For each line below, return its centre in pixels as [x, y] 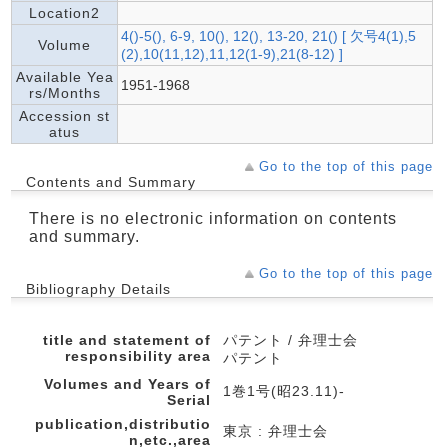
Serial [189, 399]
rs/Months [64, 92]
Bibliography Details [98, 288]
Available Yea [64, 76]
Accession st [64, 115]
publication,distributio [123, 423]
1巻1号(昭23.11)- [284, 390]
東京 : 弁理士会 [275, 430]
